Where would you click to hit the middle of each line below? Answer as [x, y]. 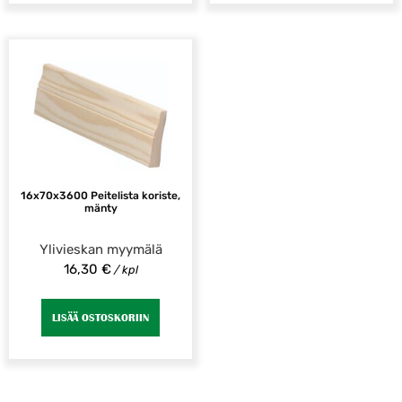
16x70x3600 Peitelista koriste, [100, 196]
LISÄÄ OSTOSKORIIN [100, 317]
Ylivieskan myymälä [100, 250]
